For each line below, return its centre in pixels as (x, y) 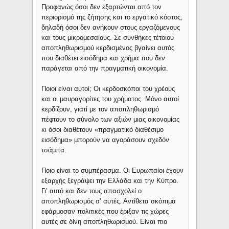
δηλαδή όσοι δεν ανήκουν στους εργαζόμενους (111, 28)
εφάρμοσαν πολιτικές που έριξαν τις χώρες (105, 212)
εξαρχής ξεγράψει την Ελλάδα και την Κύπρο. (110, 181)
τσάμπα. (54, 150)
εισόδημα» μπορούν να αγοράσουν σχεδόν (106, 140)
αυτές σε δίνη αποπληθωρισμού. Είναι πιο (105, 222)
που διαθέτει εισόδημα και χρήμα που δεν (104, 58)
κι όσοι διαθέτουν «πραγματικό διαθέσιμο (103, 130)
